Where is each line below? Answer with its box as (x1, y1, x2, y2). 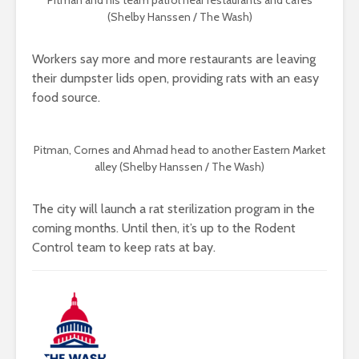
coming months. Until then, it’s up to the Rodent (32, 220, 296, 236)
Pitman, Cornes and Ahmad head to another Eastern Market (34, 143, 325, 158)
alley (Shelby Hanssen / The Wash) (95, 159, 264, 175)
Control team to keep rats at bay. (32, 240, 216, 256)
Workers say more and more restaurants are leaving (32, 51, 316, 67)
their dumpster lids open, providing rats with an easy (32, 71, 319, 87)
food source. (32, 90, 103, 106)
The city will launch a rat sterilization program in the (32, 201, 315, 217)
